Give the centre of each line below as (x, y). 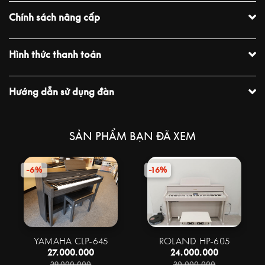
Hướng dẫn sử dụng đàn (62, 91)
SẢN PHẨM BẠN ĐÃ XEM (132, 136)
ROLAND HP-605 (194, 240)
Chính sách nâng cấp (54, 17)
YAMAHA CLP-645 (71, 240)
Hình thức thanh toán (55, 54)
